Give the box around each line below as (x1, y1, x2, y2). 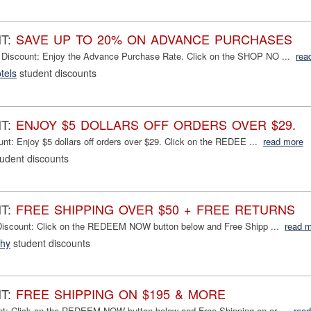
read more (263, 134, 303, 148)
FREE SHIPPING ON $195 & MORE (16, 284, 226, 303)
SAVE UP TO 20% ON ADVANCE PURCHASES (16, 30, 292, 49)
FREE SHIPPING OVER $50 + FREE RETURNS (16, 199, 295, 218)
